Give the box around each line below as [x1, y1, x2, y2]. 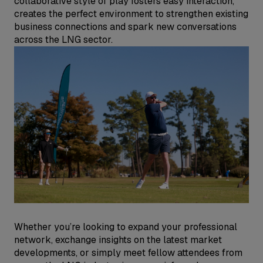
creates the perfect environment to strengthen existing [14, 8, 248, 20]
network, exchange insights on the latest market [14, 233, 222, 246]
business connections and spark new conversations [14, 21, 237, 33]
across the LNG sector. [14, 33, 113, 46]
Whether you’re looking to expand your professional [14, 220, 237, 233]
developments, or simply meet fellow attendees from [14, 246, 242, 259]
